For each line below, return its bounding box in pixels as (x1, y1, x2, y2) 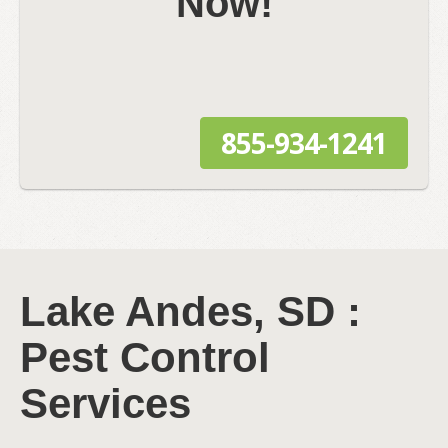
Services (20, 380, 191, 428)
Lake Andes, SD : (20, 288, 361, 336)
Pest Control (20, 334, 270, 382)
